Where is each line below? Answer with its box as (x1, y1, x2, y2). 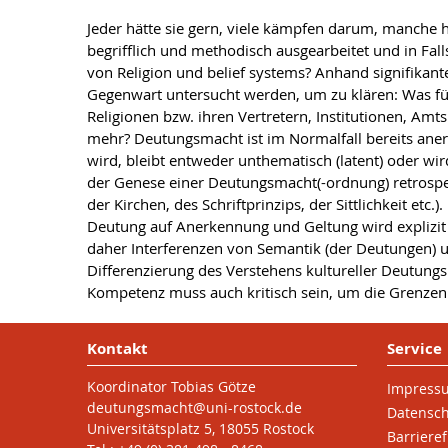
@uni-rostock (193, 398, 281, 417)
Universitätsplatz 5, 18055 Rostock (87, 419, 314, 438)
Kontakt (87, 338, 148, 359)
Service (386, 338, 442, 359)
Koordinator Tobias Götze (87, 377, 256, 396)
